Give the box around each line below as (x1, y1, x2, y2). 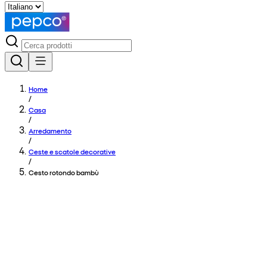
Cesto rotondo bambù (29, 167, 99, 177)
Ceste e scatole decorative (29, 147, 116, 156)
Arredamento (29, 126, 72, 135)
